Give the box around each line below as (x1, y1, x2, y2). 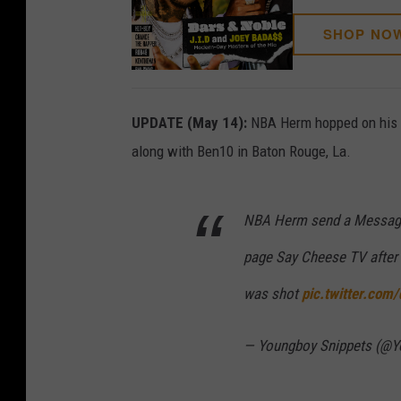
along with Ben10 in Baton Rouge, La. (132, 142, 351, 161)
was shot (243, 285, 302, 303)
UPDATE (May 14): (132, 114, 247, 132)
